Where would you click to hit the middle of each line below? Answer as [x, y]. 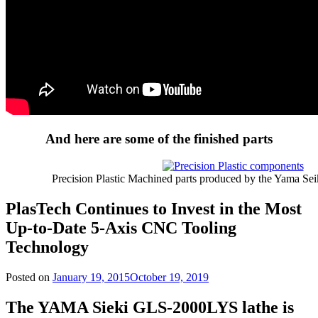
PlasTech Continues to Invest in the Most [154, 209]
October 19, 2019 [169, 278]
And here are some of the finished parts [159, 138]
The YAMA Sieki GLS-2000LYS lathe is [150, 307]
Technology [47, 247]
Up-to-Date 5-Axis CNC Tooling [121, 228]
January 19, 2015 [91, 278]
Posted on [29, 278]
